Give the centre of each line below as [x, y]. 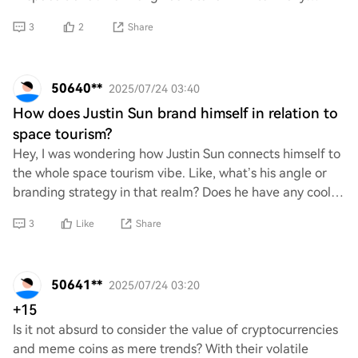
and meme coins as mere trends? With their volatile [161, 349]
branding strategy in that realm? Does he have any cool [172, 192]
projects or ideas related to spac [106, 211]
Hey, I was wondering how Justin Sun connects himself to [177, 154]
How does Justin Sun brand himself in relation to [175, 113]
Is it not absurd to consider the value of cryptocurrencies [175, 330]
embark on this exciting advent [103, 15]
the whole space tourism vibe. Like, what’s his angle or [170, 173]
